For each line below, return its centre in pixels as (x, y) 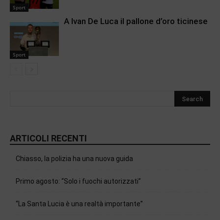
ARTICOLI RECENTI (48, 138)
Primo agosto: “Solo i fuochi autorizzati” (78, 181)
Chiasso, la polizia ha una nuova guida (74, 159)
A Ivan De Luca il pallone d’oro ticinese (136, 21)
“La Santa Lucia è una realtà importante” (79, 204)
